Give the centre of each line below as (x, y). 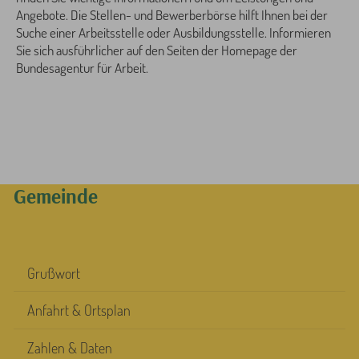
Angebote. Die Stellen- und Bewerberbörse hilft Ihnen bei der (172, 14)
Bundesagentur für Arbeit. (82, 67)
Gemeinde (55, 196)
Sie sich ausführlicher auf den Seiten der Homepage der (157, 50)
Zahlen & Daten (69, 347)
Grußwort (53, 273)
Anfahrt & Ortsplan (79, 311)
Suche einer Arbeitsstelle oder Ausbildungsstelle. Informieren (173, 32)
